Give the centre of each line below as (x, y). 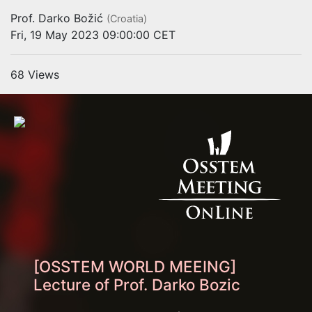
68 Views (35, 75)
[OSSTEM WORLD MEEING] (135, 266)
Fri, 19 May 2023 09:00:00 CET (93, 35)
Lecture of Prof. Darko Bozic (137, 284)
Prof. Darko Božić (57, 18)
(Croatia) (127, 18)
